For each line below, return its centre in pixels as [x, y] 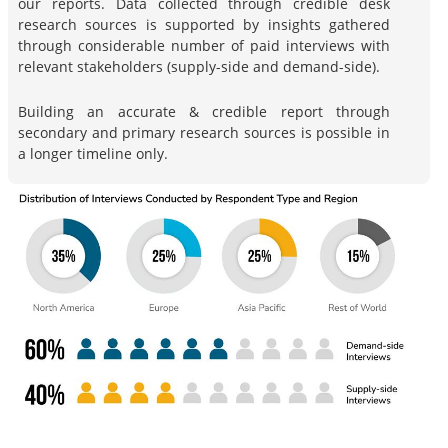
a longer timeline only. [93, 153]
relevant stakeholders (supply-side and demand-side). [199, 66]
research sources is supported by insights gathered [204, 24]
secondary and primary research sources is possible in [204, 132]
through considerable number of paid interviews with [204, 45]
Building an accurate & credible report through [204, 111]
